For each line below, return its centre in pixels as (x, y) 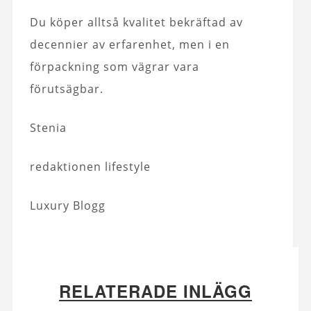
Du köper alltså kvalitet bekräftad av (136, 22)
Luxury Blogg (67, 205)
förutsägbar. (66, 89)
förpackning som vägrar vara (114, 67)
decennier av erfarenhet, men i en (129, 44)
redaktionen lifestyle (90, 167)
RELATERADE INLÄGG (155, 291)
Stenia (48, 128)
